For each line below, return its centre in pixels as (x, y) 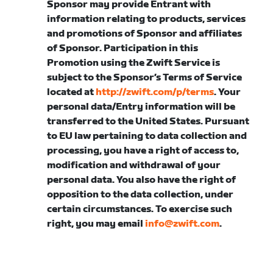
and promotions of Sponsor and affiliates (145, 34)
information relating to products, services (147, 19)
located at (72, 92)
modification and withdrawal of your (134, 165)
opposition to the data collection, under (140, 195)
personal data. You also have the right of (142, 180)
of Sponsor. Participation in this (123, 48)
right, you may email (96, 224)
